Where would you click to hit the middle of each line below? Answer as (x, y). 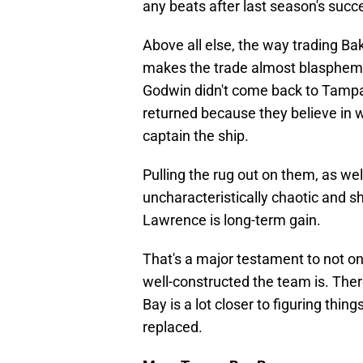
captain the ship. (196, 136)
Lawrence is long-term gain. (232, 220)
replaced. (173, 327)
